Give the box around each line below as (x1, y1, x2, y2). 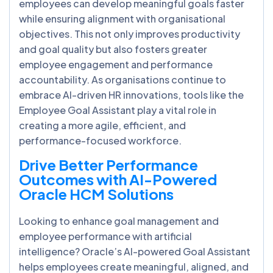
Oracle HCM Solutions (19, 184, 174, 203)
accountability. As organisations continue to (19, 73, 226, 86)
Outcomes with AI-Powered (19, 169, 217, 188)
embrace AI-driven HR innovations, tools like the (19, 88, 244, 101)
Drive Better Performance (19, 155, 198, 174)
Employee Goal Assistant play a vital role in (19, 103, 216, 116)
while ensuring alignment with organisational (19, 12, 225, 25)
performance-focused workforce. (19, 133, 182, 147)
